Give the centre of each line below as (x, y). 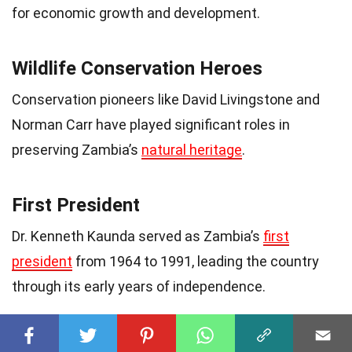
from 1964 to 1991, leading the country (196, 262)
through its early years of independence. (139, 287)
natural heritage (192, 150)
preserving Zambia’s (77, 150)
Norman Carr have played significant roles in (151, 125)
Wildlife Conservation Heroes (137, 69)
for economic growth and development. (136, 13)
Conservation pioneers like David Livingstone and (166, 100)
